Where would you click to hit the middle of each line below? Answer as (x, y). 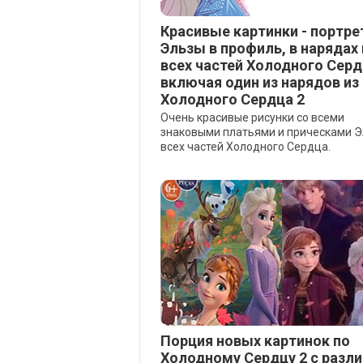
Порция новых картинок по (255, 341)
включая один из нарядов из (260, 82)
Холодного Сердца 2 (233, 99)
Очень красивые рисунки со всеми (252, 117)
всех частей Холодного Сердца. (246, 147)
